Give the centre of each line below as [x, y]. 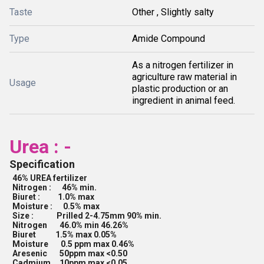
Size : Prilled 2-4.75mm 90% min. [87, 216]
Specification [42, 164]
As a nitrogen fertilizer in [183, 65]
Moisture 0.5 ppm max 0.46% [73, 244]
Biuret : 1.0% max [53, 197]
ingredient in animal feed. [184, 100]
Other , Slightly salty [173, 12]
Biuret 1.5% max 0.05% [65, 235]
